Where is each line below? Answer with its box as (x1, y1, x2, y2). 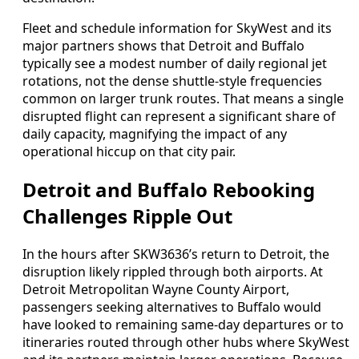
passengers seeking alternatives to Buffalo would (22, 298, 321, 317)
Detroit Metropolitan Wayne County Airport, (22, 280, 289, 299)
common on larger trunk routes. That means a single (22, 90, 344, 108)
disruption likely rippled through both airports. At (22, 263, 323, 281)
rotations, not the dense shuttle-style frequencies (22, 72, 322, 91)
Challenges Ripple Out (22, 203, 232, 230)
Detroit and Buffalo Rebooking (22, 176, 315, 204)
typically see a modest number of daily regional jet (22, 54, 327, 73)
